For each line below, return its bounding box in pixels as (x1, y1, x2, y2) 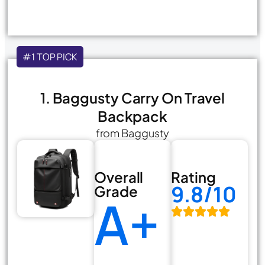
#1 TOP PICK (22, 50, 77, 63)
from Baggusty (95, 125, 170, 140)
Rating (171, 167, 216, 186)
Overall (94, 167, 144, 186)
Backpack (97, 106, 168, 125)
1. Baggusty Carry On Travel (40, 88, 225, 106)
